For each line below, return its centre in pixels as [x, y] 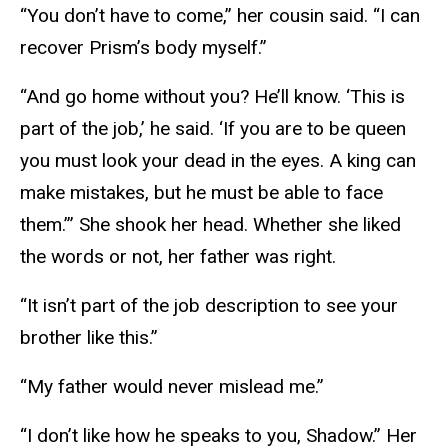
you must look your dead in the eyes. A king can [218, 161]
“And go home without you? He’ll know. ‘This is [212, 97]
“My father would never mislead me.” [172, 386]
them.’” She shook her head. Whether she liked [210, 225]
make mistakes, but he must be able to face [201, 193]
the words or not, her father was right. [180, 257]
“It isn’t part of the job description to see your [209, 305]
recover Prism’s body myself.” [146, 48]
